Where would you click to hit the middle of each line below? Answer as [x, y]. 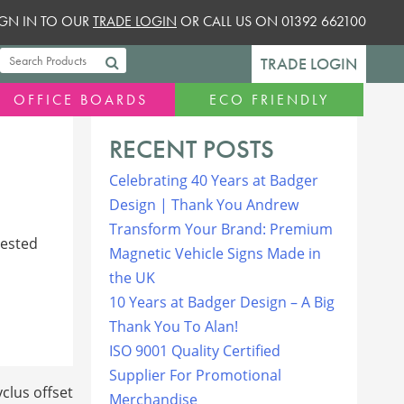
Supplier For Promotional [195, 375]
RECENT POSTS [192, 149]
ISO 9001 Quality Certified [195, 350]
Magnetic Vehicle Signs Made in [215, 253]
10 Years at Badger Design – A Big [222, 302]
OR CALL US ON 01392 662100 [271, 21]
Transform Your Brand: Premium [221, 229]
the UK [132, 277]
